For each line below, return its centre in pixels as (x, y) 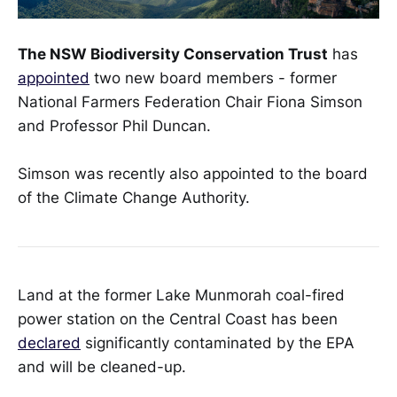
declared (49, 343)
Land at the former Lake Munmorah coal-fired (181, 296)
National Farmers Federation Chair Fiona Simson (190, 102)
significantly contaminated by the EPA (218, 343)
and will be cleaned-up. (104, 367)
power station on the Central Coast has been (178, 319)
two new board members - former (213, 78)
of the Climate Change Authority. (134, 198)
